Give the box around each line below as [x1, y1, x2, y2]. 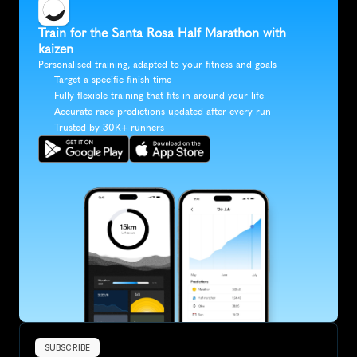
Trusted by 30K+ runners [54, 122, 164, 134]
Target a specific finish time [54, 74, 171, 86]
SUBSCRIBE [45, 343, 90, 353]
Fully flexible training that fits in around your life [54, 90, 264, 102]
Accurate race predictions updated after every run [54, 106, 271, 118]
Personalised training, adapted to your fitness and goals [38, 59, 277, 71]
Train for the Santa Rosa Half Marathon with [38, 25, 286, 41]
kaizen [38, 41, 73, 57]
